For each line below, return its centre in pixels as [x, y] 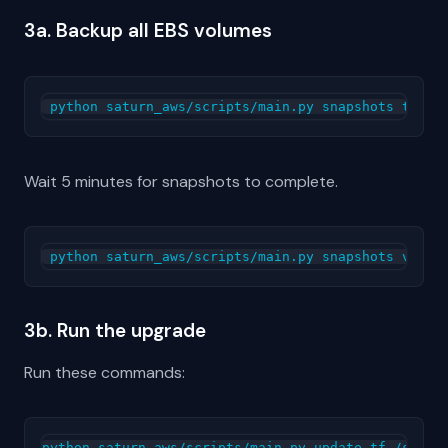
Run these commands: [104, 372]
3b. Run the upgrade [115, 330]
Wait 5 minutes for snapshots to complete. [181, 181]
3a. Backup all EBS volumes [148, 30]
